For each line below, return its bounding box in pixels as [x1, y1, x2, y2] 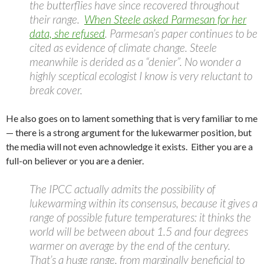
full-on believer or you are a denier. [6, 155, 144, 166]
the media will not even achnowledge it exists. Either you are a [6, 141, 253, 152]
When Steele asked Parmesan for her [84, 12, 246, 26]
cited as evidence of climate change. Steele [29, 41, 217, 54]
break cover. [29, 83, 82, 97]
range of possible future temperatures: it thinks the [29, 210, 251, 224]
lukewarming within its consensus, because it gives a [29, 196, 258, 210]
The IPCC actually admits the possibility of [29, 182, 215, 196]
